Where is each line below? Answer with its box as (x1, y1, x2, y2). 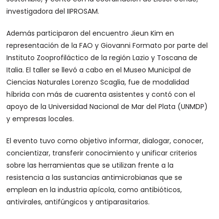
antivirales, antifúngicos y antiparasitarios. (6, 197, 150, 207)
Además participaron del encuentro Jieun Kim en (6, 28, 175, 38)
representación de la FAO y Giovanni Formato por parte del (6, 40, 208, 50)
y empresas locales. (6, 113, 74, 124)
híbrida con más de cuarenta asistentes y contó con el (6, 89, 196, 99)
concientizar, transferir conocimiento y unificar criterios (6, 148, 197, 158)
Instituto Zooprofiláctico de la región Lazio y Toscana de (6, 52, 198, 63)
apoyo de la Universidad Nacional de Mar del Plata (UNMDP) (6, 101, 208, 111)
